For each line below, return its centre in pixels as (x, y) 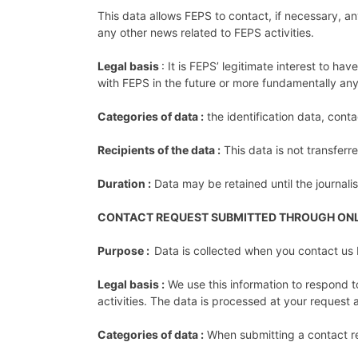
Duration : (124, 183)
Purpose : (123, 250)
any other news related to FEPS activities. (207, 32)
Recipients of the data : (159, 149)
